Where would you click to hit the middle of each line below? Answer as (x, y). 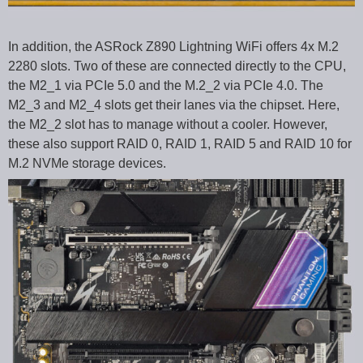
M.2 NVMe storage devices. (87, 163)
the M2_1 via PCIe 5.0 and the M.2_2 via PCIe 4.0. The (166, 85)
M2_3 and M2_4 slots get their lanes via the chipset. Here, (174, 105)
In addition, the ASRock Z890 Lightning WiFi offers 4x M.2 (173, 46)
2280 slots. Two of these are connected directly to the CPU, (177, 66)
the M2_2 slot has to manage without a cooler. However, (168, 124)
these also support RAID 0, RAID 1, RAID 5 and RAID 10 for (180, 143)
